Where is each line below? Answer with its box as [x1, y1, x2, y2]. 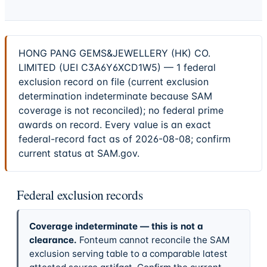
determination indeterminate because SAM [18, 90, 212, 103]
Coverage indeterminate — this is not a [29, 220, 203, 232]
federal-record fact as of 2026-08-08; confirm [18, 133, 231, 145]
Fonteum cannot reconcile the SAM [79, 234, 230, 246]
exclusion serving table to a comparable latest [29, 247, 228, 259]
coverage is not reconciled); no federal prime [18, 104, 223, 117]
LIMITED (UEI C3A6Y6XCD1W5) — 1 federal [18, 61, 216, 74]
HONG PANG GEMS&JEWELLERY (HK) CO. [18, 47, 210, 60]
